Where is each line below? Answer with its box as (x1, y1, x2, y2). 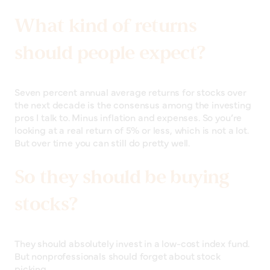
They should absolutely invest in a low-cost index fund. (14, 236, 250, 250)
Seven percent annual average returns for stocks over (14, 85, 246, 99)
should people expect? (14, 41, 206, 64)
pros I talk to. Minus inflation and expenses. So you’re (14, 110, 242, 124)
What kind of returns (14, 14, 197, 37)
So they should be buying (14, 165, 230, 189)
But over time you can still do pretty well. (14, 136, 190, 149)
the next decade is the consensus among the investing (14, 98, 251, 111)
